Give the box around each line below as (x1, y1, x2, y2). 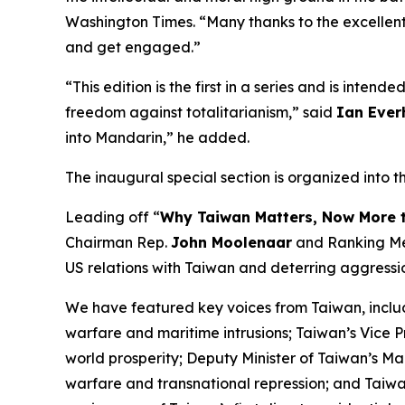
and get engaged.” (65, 38, 201, 56)
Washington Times (65, 13, 193, 31)
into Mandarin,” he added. (65, 128, 250, 146)
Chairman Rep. (65, 233, 171, 251)
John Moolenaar (171, 233, 292, 251)
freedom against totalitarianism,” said (65, 103, 336, 121)
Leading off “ (65, 208, 160, 226)
